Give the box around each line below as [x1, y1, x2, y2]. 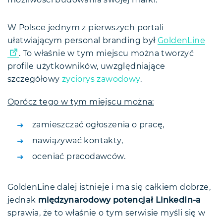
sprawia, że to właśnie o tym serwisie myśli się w [7, 209, 206, 218]
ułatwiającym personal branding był [7, 37, 158, 45]
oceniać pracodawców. [32, 153, 125, 161]
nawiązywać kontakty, [32, 137, 125, 145]
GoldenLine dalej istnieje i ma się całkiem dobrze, [7, 183, 211, 192]
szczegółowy [7, 75, 62, 84]
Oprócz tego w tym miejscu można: [7, 98, 154, 107]
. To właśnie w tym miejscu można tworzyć [19, 50, 194, 58]
